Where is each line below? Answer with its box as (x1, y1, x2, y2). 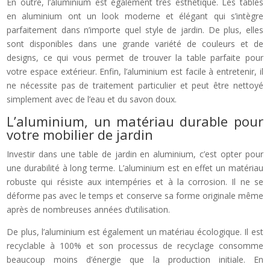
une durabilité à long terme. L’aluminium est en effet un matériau (7, 162, 263, 174)
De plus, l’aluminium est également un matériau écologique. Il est (7, 225, 263, 237)
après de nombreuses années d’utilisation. (7, 203, 171, 215)
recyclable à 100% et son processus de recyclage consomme (7, 239, 263, 251)
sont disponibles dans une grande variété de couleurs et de (7, 37, 263, 49)
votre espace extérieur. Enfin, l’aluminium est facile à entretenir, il (7, 65, 263, 77)
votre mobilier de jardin (7, 125, 154, 143)
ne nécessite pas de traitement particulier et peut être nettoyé (7, 79, 263, 91)
